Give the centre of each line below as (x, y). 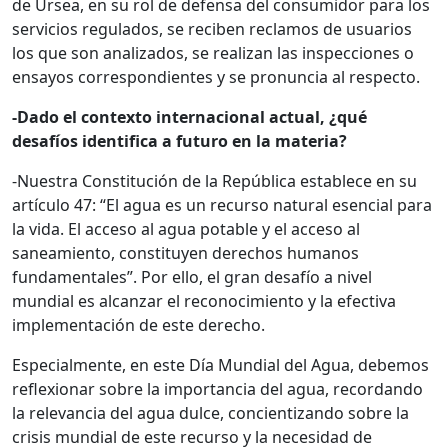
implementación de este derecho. (138, 325)
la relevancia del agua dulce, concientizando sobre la (210, 413)
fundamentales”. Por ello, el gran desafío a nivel (192, 277)
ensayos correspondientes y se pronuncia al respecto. (216, 77)
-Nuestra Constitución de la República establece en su (214, 181)
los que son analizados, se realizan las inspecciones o (213, 53)
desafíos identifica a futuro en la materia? (179, 141)
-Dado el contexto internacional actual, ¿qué (189, 117)
